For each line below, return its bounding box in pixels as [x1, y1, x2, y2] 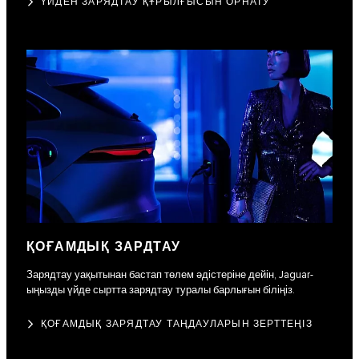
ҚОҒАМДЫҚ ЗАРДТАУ [26, 239, 181, 255]
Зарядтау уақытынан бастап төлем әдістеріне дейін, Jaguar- [26, 268, 313, 281]
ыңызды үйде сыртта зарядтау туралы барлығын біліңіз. [26, 283, 295, 296]
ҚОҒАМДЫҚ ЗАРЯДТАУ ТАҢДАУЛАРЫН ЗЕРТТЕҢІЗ [41, 317, 313, 330]
